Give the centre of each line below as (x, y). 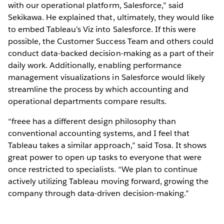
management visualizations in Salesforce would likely (106, 77)
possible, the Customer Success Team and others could (111, 41)
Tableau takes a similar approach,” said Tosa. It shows (107, 145)
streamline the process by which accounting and (98, 89)
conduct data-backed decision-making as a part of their (111, 53)
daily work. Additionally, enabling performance (95, 65)
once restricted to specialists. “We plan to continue (103, 169)
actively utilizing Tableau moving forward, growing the (108, 181)
